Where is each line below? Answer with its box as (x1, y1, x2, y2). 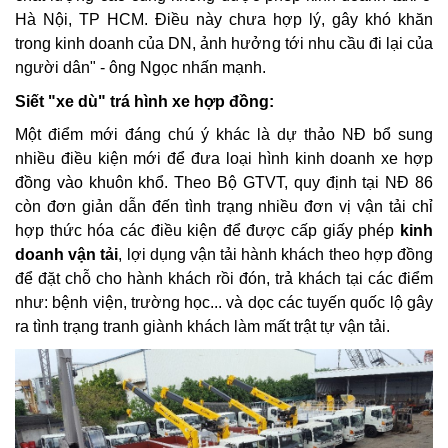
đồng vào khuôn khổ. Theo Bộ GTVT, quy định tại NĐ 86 (15, 174, 433, 192)
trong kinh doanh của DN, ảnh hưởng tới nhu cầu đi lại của (15, 35, 433, 53)
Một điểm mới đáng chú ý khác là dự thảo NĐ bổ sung (15, 126, 433, 144)
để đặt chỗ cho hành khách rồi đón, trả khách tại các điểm (15, 270, 433, 288)
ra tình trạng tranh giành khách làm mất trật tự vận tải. (15, 318, 390, 336)
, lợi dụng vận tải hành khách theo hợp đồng (118, 246, 434, 264)
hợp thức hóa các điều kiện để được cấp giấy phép (15, 222, 400, 240)
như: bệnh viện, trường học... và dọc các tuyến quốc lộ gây (15, 294, 433, 312)
